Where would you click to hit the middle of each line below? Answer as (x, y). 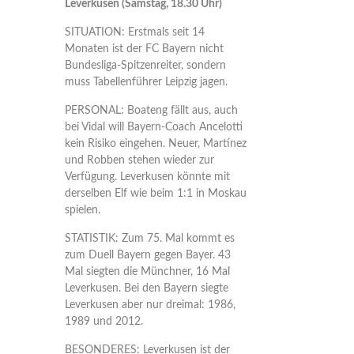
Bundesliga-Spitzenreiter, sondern (145, 66)
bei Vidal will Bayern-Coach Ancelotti (153, 127)
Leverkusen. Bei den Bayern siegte (146, 288)
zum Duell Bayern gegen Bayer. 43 (147, 255)
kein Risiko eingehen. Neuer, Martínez (155, 144)
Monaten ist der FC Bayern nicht (144, 49)
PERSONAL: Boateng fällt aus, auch (151, 111)
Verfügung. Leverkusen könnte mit (147, 177)
